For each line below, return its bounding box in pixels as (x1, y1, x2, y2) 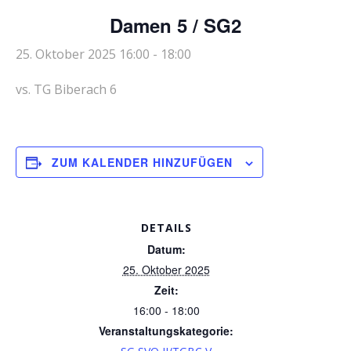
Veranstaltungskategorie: (99, 323, 233, 338)
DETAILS (140, 220, 192, 235)
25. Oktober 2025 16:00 (16, 45, 150, 63)
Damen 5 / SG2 (110, 12, 241, 38)
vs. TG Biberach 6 (16, 81, 117, 98)
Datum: (147, 241, 186, 257)
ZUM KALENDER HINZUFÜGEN (52, 154, 233, 170)
